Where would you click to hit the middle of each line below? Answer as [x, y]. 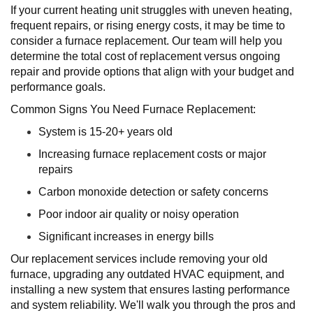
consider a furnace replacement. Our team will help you [146, 41]
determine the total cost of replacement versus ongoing [145, 56]
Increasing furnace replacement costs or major [152, 154]
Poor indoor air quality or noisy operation [139, 214]
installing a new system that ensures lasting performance [150, 290]
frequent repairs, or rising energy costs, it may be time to [148, 26]
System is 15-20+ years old [105, 132]
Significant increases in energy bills [126, 236]
